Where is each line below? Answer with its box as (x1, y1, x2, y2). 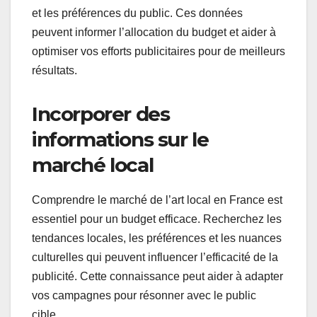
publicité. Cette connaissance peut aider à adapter (32, 270, 283, 283)
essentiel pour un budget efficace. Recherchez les (32, 213, 282, 226)
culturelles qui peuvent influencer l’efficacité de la (32, 251, 278, 264)
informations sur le (32, 127, 209, 152)
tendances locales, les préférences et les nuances (32, 232, 282, 245)
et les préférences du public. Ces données (32, 7, 243, 20)
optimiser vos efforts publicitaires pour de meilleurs (32, 45, 285, 58)
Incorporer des (32, 102, 170, 127)
